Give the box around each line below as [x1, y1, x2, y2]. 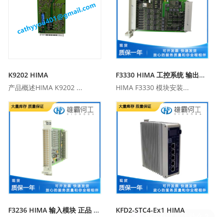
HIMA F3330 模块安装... [115, 83, 189, 93]
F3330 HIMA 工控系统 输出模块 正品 [199, 70, 204, 80]
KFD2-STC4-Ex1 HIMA [115, 205, 185, 215]
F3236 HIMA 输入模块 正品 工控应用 [93, 205, 99, 215]
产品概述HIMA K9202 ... [8, 83, 83, 93]
